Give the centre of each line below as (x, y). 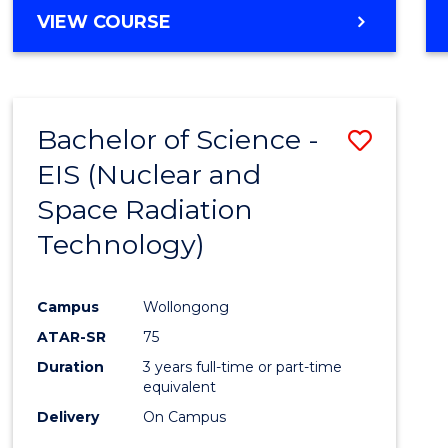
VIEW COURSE (104, 21)
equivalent (180, 386)
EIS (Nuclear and (149, 174)
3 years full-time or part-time (243, 366)
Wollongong (186, 306)
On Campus (185, 416)
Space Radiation (145, 209)
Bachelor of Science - (178, 139)
